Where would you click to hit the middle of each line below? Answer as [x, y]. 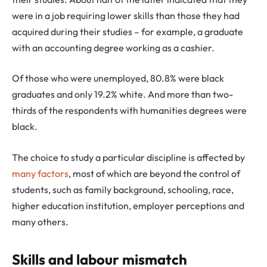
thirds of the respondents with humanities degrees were [129, 111]
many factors [40, 173]
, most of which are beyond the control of [154, 173]
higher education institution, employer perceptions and [128, 205]
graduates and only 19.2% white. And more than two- [122, 94]
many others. [40, 221]
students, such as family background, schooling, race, [123, 189]
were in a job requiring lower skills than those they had [126, 15]
